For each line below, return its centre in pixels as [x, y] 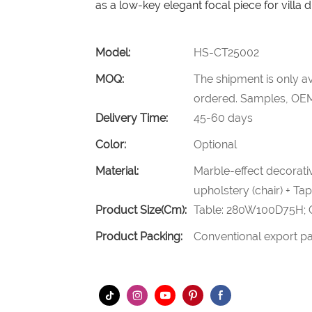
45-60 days [223, 118]
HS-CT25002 [226, 52]
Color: [111, 144]
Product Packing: [139, 236]
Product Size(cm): [141, 210]
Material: [117, 171]
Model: [113, 52]
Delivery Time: [132, 118]
